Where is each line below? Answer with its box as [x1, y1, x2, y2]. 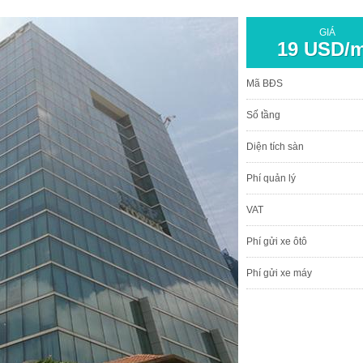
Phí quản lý [246, 172, 296, 184]
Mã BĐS [246, 77, 283, 89]
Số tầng [246, 109, 280, 121]
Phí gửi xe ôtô [246, 235, 307, 247]
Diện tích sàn [246, 140, 304, 152]
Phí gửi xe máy [246, 267, 312, 279]
